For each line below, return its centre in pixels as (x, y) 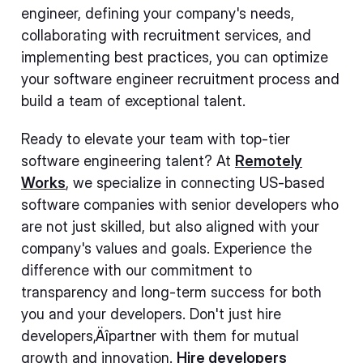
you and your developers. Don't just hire (151, 314)
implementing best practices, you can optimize (175, 57)
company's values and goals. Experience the (167, 248)
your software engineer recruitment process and (180, 79)
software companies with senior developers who (180, 205)
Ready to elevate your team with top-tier (156, 139)
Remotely (269, 161)
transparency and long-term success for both (171, 292)
